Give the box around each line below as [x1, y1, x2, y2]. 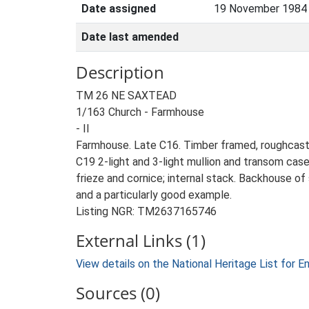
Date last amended [81, 30, 179, 43]
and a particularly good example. [76, 188, 232, 201]
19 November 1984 [214, 2, 307, 15]
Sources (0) [76, 281, 160, 304]
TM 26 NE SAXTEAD [76, 89, 177, 102]
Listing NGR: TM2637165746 [76, 205, 217, 218]
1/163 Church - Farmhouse [76, 106, 204, 119]
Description [76, 61, 164, 83]
